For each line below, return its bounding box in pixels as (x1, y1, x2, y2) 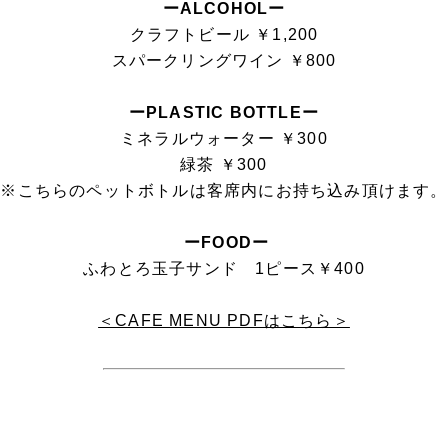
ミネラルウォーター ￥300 (120, 129, 328, 147)
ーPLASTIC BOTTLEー (128, 103, 320, 121)
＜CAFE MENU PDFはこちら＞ (98, 311, 350, 329)
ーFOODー (178, 233, 270, 251)
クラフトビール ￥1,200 (129, 25, 319, 43)
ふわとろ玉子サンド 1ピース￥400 (83, 259, 365, 277)
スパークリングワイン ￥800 (111, 51, 337, 69)
